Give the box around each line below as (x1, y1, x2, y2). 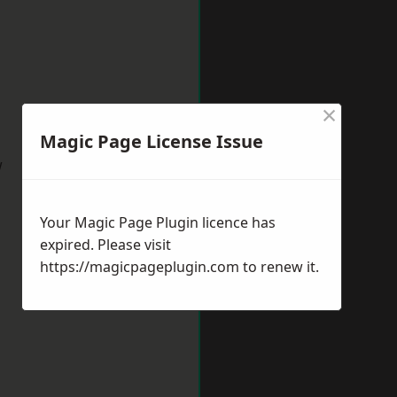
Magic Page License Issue (40, 129, 263, 153)
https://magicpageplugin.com (40, 257, 239, 276)
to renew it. (239, 257, 319, 276)
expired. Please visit (40, 235, 171, 254)
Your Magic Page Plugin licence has (40, 213, 276, 232)
